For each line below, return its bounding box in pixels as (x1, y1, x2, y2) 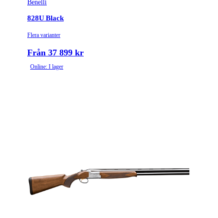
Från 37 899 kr (27, 47, 84, 57)
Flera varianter (27, 31, 60, 38)
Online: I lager (30, 63, 63, 70)
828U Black (27, 14, 64, 22)
